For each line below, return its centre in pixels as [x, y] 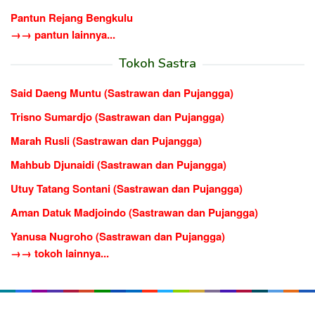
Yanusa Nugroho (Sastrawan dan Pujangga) [118, 236]
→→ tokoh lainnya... [60, 253]
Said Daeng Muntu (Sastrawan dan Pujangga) [122, 92]
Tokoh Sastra [157, 63]
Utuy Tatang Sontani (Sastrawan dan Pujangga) [127, 188]
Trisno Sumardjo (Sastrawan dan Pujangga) [117, 116]
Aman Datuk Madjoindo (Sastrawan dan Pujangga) [134, 212]
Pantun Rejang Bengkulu [72, 17]
